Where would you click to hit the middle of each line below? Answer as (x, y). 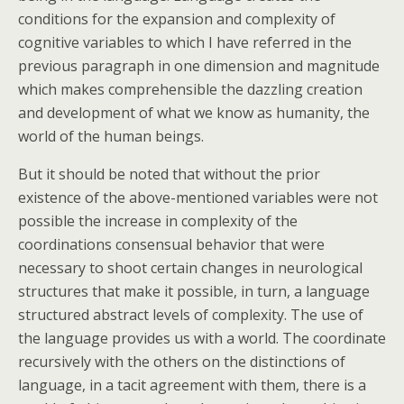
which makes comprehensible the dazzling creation (190, 89)
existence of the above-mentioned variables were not (198, 197)
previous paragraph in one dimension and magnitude (199, 66)
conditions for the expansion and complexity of (177, 19)
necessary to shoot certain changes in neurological (190, 268)
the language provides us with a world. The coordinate (202, 338)
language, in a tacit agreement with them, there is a (192, 385)
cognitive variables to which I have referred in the (185, 42)
